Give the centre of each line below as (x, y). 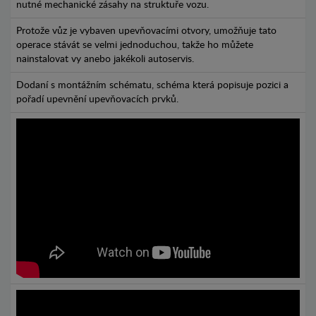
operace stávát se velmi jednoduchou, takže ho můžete (135, 45)
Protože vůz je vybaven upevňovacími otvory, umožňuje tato (146, 31)
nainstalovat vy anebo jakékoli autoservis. (105, 60)
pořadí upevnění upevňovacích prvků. (97, 100)
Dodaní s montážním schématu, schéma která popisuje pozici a (152, 86)
